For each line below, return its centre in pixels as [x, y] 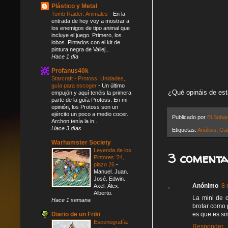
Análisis [207, 130]
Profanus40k [70, 70]
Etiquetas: [185, 130]
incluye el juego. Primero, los [87, 35]
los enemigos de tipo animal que [91, 28]
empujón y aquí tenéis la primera [91, 92]
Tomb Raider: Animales [80, 13]
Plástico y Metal [74, 6]
